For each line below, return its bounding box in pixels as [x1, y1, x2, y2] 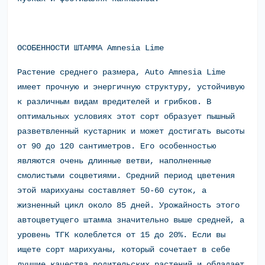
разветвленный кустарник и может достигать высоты [17, 126, 244, 136]
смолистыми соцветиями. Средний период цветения [17, 170, 235, 180]
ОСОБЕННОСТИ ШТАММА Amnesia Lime [17, 43, 164, 53]
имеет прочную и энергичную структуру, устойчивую [17, 82, 244, 92]
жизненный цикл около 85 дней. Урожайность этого [17, 200, 240, 210]
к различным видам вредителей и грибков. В [17, 96, 211, 106]
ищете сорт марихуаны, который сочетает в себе [17, 244, 230, 254]
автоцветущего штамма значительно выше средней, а [17, 215, 244, 225]
